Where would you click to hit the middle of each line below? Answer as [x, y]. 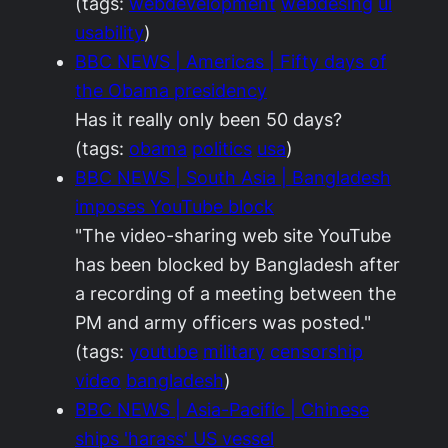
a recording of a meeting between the [235, 293]
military [234, 351]
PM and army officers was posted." [223, 322]
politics [222, 148]
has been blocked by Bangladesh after [237, 264]
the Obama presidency [171, 90]
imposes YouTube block [174, 206]
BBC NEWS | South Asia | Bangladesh [233, 177]
